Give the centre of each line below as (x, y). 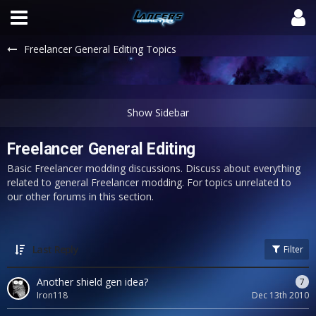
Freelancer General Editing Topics (100, 49)
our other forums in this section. (80, 196)
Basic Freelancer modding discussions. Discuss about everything (154, 168)
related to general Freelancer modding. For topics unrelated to (149, 182)
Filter (292, 249)
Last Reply (55, 249)
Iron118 (52, 295)
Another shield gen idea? (92, 282)
